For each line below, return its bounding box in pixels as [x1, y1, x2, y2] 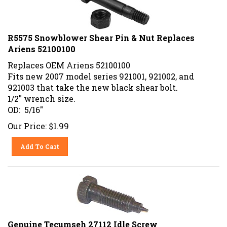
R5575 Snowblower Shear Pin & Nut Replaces [8, 28, 195, 40]
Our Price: [8, 117, 47, 128]
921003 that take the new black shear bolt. [8, 78, 178, 89]
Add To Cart [20, 138, 60, 147]
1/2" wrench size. [8, 89, 75, 100]
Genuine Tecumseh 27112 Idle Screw [8, 215, 158, 226]
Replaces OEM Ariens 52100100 [8, 56, 130, 67]
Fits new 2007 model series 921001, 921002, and [8, 67, 194, 78]
